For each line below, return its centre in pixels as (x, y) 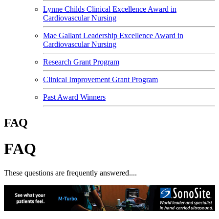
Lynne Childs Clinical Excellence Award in (110, 9)
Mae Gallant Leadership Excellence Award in (113, 35)
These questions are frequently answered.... (70, 173)
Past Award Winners (74, 97)
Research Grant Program (81, 62)
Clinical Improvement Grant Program (100, 79)
